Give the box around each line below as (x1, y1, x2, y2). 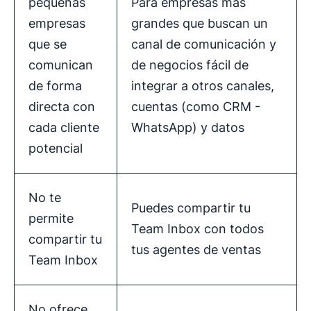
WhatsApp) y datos (131, 120, 244, 135)
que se (28, 37, 67, 52)
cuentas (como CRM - (131, 99, 260, 115)
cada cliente (28, 120, 99, 135)
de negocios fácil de (131, 58, 249, 73)
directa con (28, 99, 95, 115)
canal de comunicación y (131, 37, 276, 52)
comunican (28, 58, 93, 73)
